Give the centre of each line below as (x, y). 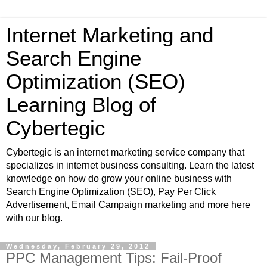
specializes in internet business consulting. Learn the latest (130, 165)
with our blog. (34, 218)
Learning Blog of (81, 105)
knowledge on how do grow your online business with (119, 178)
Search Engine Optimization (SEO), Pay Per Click (111, 192)
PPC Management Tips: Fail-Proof (114, 258)
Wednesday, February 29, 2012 (78, 246)
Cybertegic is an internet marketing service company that (125, 152)
